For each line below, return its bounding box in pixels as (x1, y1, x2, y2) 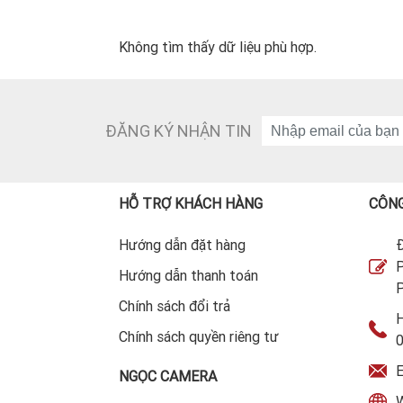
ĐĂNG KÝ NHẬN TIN (105, 121, 252, 142)
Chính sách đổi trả (119, 297, 230, 316)
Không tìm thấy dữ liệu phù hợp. (119, 38, 317, 57)
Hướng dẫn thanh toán (119, 266, 258, 285)
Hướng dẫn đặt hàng (119, 236, 246, 255)
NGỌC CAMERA (119, 367, 217, 386)
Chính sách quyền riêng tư (119, 327, 279, 346)
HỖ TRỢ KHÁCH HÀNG (119, 194, 263, 213)
